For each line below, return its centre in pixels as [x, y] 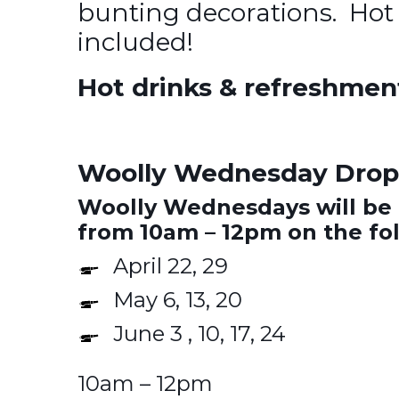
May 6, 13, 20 [178, 300]
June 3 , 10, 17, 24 [199, 334]
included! [135, 42]
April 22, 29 [171, 266]
